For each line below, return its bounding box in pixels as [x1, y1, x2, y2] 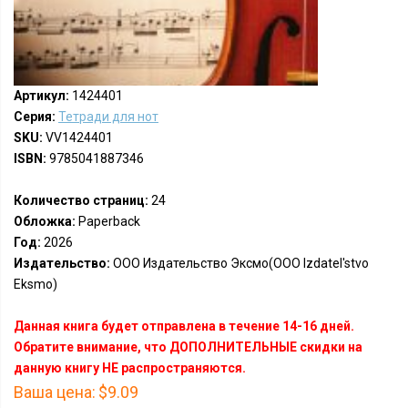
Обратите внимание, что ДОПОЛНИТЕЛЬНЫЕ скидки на [14, 340, 362, 354]
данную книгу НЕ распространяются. [14, 361, 246, 375]
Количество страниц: [14, 193, 148, 208]
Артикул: [14, 88, 69, 103]
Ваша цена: [14, 382, 96, 402]
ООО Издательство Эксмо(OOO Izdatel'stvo [110, 256, 369, 270]
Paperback [76, 214, 140, 229]
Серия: [14, 109, 56, 124]
